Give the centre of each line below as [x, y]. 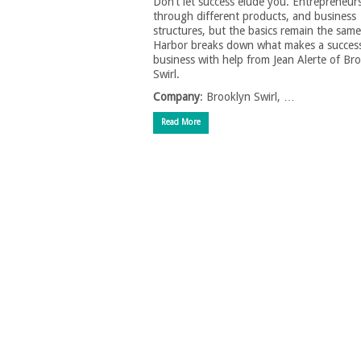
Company [176, 97]
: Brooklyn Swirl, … [247, 97]
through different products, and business [255, 16]
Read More [181, 122]
